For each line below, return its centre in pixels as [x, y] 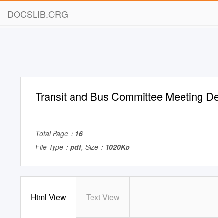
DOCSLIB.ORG [38, 14]
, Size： [93, 147]
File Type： [53, 147]
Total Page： [55, 133]
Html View [48, 197]
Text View [103, 197]
